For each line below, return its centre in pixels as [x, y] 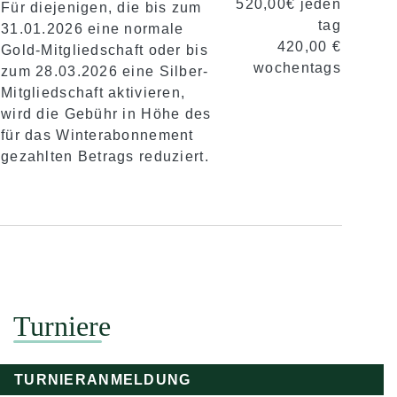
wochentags [297, 68]
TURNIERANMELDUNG [103, 380]
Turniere [62, 326]
